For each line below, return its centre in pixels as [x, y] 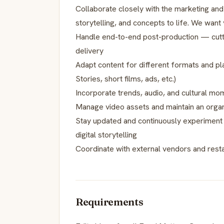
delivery [89, 50]
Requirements [109, 201]
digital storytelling [106, 134]
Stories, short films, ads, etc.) [126, 78]
